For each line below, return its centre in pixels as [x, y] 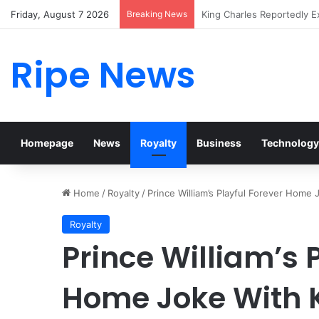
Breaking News [157, 14]
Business [219, 143]
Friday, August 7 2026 [60, 14]
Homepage [47, 143]
